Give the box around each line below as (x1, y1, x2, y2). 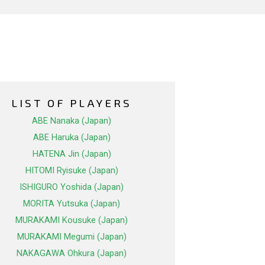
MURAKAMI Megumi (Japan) (17, 231, 127, 243)
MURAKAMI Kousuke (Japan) (15, 215, 128, 226)
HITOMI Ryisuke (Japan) (25, 165, 118, 176)
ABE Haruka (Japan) (33, 132, 111, 143)
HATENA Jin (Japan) (32, 148, 111, 160)
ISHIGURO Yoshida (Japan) (20, 182, 124, 193)
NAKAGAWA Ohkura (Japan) (17, 248, 127, 259)
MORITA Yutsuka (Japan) (23, 198, 120, 209)
